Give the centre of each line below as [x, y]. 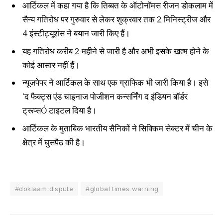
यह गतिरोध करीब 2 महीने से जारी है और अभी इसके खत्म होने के [116, 51]
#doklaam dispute [44, 189]
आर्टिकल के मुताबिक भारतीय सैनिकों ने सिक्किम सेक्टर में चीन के [117, 128]
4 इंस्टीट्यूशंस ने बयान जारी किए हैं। [76, 34]
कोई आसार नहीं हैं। [51, 65]
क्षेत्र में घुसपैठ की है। [54, 142]
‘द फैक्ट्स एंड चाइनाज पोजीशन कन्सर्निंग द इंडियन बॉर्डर [105, 97]
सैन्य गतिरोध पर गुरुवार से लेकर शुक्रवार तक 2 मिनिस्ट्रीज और [116, 20]
